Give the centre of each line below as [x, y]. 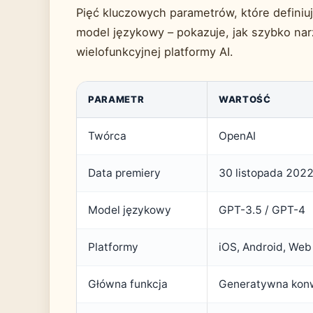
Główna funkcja [128, 284]
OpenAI [237, 136]
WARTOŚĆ [245, 100]
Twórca [107, 136]
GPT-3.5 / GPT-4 [262, 210]
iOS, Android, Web [265, 247]
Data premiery [124, 173]
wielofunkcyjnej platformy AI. [155, 52]
